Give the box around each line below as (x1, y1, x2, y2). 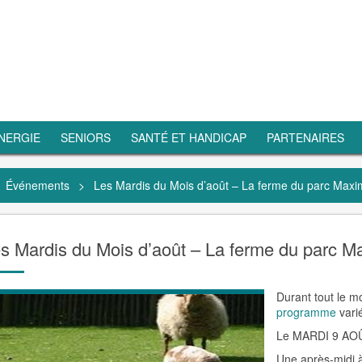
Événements (5, 177, 69, 193)
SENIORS (61, 129, 111, 145)
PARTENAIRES (267, 129, 344, 145)
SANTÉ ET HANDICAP (131, 129, 246, 145)
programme (276, 304, 336, 320)
